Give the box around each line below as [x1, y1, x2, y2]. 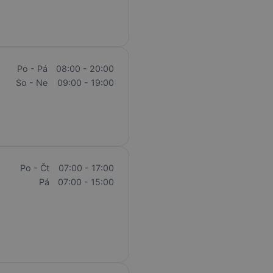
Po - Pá [16, 63, 48, 74]
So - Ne [15, 77, 48, 88]
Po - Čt [19, 162, 49, 173]
